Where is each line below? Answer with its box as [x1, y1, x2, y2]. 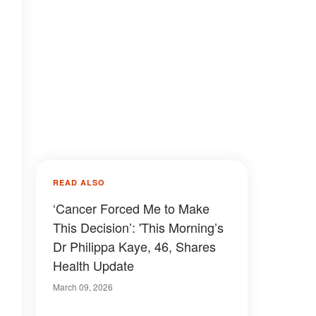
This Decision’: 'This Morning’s [53, 218, 224, 236]
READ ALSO [53, 177, 105, 188]
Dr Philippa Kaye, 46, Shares [53, 237, 216, 255]
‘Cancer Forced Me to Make [53, 199, 209, 217]
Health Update [53, 256, 134, 274]
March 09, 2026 [53, 281, 113, 293]
